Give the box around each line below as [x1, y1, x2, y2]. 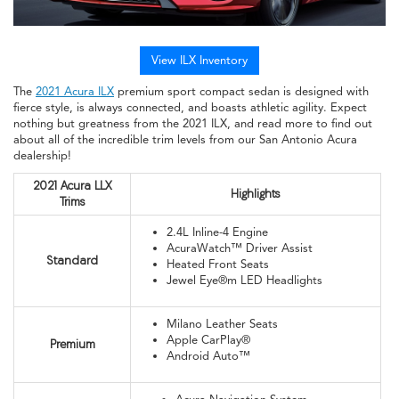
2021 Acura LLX [32, 178, 112, 192]
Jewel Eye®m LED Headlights [167, 273, 322, 288]
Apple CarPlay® [167, 332, 250, 347]
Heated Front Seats [167, 256, 269, 272]
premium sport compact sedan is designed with [114, 84, 369, 99]
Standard [46, 253, 98, 267]
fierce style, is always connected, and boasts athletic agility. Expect [13, 100, 367, 115]
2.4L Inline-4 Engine [167, 224, 268, 240]
